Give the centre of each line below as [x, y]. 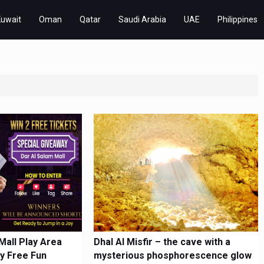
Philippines [237, 19]
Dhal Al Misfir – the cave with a [162, 242]
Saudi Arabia [142, 19]
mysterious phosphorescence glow [173, 255]
